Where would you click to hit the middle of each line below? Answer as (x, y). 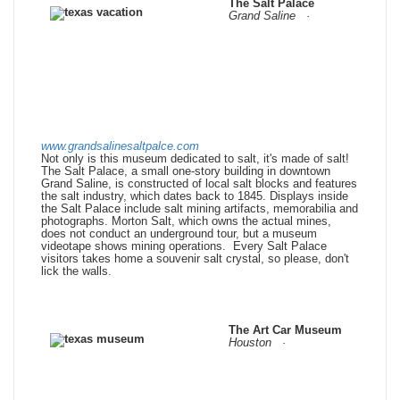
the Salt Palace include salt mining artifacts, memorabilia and (200, 209)
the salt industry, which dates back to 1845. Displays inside (195, 196)
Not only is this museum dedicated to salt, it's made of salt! (195, 159)
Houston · (259, 343)
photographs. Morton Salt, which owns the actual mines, (186, 221)
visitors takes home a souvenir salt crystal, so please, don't (195, 259)
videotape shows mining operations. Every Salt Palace (184, 246)
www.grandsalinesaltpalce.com (120, 146)
